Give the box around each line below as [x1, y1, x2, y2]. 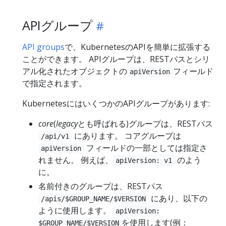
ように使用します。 [38, 204, 113, 216]
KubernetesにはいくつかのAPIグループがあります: [22, 97, 210, 109]
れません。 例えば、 [38, 154, 113, 165]
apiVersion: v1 [116, 156, 173, 164]
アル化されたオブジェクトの [22, 65, 127, 77]
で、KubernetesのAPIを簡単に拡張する [65, 41, 210, 52]
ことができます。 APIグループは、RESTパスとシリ [22, 53, 210, 65]
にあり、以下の [148, 192, 207, 204]
